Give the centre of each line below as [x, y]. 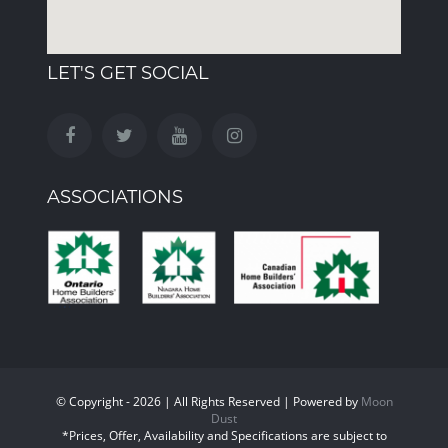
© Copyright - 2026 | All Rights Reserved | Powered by [208, 402]
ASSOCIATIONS [115, 197]
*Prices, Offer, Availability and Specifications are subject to [224, 436]
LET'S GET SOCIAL [128, 73]
